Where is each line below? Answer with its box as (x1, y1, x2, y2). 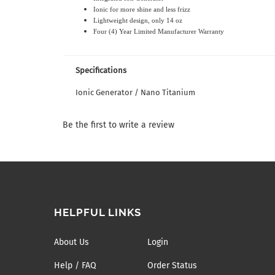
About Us (54, 236, 89, 247)
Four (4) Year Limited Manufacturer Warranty (93, 28, 224, 35)
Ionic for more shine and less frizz (93, 6, 190, 13)
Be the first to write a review (63, 120, 174, 130)
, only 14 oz (148, 17, 182, 24)
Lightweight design (93, 17, 148, 24)
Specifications (76, 66, 126, 75)
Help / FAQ (54, 260, 96, 271)
